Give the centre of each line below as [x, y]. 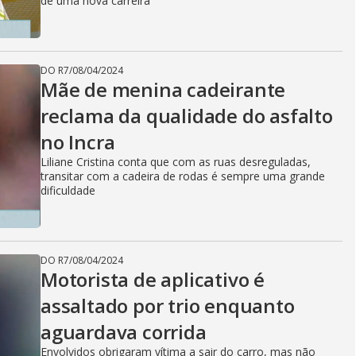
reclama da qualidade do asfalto [187, 116]
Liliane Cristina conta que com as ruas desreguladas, [176, 162]
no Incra [78, 142]
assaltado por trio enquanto [168, 306]
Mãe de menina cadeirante [163, 89]
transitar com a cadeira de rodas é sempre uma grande [183, 176]
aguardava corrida [124, 332]
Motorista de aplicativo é [153, 279]
